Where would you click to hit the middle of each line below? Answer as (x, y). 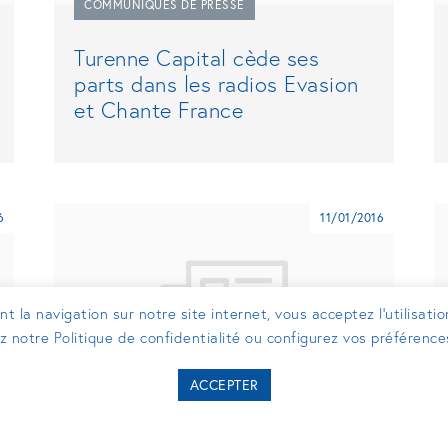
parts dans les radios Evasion (216, 84)
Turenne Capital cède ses (196, 58)
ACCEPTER (224, 384)
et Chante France (158, 110)
